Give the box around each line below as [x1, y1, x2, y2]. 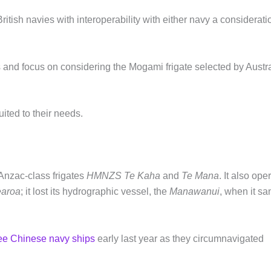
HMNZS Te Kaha [87, 171, 163, 181]
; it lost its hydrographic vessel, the [21, 186, 169, 197]
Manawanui [169, 186, 220, 197]
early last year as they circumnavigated [95, 233, 264, 244]
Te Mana [181, 171, 219, 181]
